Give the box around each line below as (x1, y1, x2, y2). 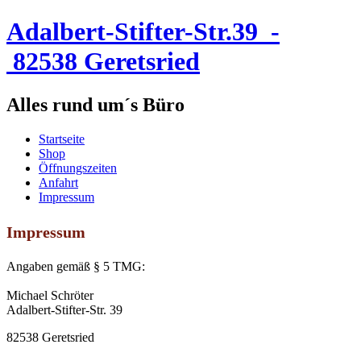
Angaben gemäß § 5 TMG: (6, 259, 145, 273)
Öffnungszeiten (39, 160, 117, 175)
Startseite (39, 131, 85, 146)
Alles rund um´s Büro (6, 93, 185, 115)
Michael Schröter (6, 288, 93, 302)
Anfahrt (39, 175, 78, 189)
